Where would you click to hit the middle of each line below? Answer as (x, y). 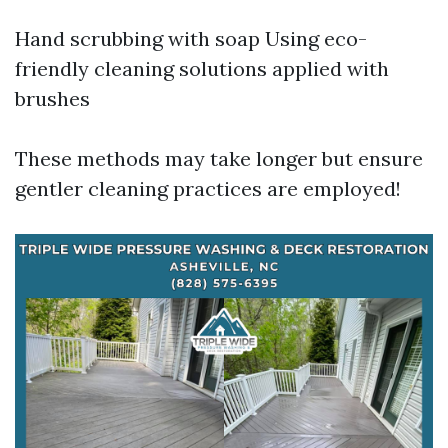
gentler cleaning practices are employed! (208, 188)
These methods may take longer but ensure (219, 158)
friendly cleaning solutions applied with (202, 68)
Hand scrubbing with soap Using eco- (191, 38)
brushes (52, 98)
